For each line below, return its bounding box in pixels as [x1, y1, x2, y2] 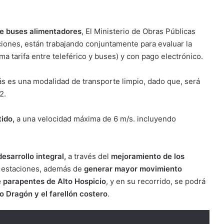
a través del [66, 151, 111, 161]
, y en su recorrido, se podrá [106, 176, 205, 186]
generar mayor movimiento [84, 163, 182, 173]
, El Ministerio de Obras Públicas [81, 26, 195, 36]
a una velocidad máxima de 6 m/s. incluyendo [14, 113, 176, 123]
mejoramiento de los [111, 151, 184, 161]
